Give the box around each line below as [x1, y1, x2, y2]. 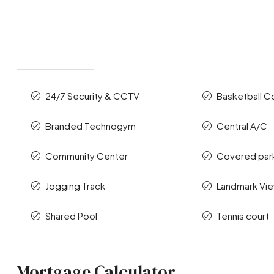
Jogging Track [45, 180, 105, 192]
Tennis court [217, 210, 270, 222]
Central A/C [217, 120, 268, 132]
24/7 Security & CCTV [45, 90, 139, 102]
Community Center [45, 150, 128, 162]
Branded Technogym [45, 120, 136, 132]
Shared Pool [45, 210, 97, 222]
